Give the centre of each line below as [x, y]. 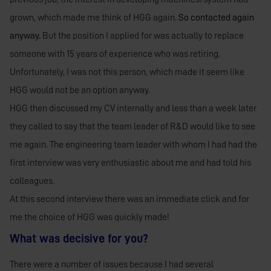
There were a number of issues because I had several [112, 264]
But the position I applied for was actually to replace [142, 35]
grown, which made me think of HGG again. [93, 17]
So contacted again [215, 17]
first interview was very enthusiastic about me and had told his [130, 162]
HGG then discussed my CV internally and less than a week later [133, 108]
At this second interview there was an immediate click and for [129, 199]
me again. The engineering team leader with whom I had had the [133, 144]
